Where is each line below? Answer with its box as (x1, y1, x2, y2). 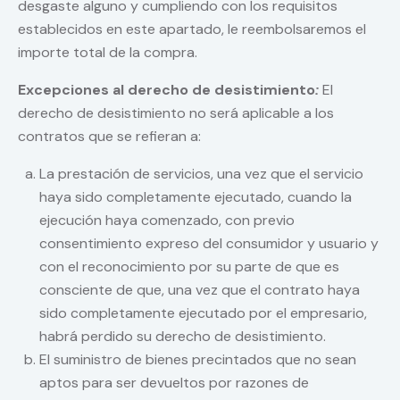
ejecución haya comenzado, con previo (39, 211, 295, 230)
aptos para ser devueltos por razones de (39, 373, 309, 393)
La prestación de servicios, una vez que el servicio (39, 164, 363, 184)
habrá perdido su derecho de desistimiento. (39, 327, 326, 346)
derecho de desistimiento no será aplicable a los (18, 104, 334, 123)
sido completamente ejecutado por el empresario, (39, 304, 367, 323)
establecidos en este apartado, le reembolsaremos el (18, 20, 366, 39)
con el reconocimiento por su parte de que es (39, 257, 339, 277)
